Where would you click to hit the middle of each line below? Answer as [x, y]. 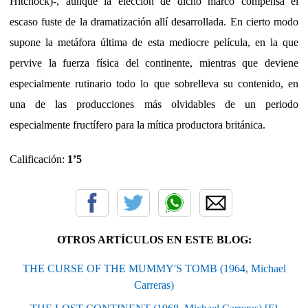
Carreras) [154, 285]
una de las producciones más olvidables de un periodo [154, 104]
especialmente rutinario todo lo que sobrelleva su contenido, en [154, 83]
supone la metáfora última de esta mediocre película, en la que [154, 42]
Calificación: [38, 159]
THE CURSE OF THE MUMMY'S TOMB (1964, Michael [154, 268]
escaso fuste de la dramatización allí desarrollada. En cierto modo [154, 21]
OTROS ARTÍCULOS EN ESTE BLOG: [154, 239]
